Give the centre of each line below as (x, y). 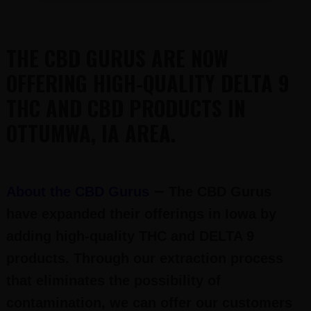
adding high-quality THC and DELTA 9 (130, 236)
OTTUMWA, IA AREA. (91, 133)
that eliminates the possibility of (113, 280)
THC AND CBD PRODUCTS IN (126, 108)
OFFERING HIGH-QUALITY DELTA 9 (148, 83)
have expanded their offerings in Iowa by (141, 214)
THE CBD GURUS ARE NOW (117, 58)
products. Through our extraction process (144, 258)
